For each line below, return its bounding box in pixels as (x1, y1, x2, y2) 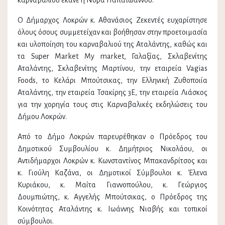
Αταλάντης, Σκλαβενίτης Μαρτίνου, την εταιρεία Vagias (18, 64, 207, 73)
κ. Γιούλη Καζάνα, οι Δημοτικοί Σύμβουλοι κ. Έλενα (18, 169, 207, 177)
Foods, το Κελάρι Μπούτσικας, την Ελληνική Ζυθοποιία (18, 76, 207, 85)
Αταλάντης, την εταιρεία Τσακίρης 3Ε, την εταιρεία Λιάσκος (18, 88, 207, 97)
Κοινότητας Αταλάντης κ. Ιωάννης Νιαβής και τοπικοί (18, 205, 207, 213)
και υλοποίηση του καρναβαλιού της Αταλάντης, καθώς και (18, 40, 207, 49)
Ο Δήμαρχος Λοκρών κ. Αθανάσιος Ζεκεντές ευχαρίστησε (18, 16, 207, 25)
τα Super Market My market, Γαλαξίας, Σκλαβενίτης (18, 52, 207, 61)
